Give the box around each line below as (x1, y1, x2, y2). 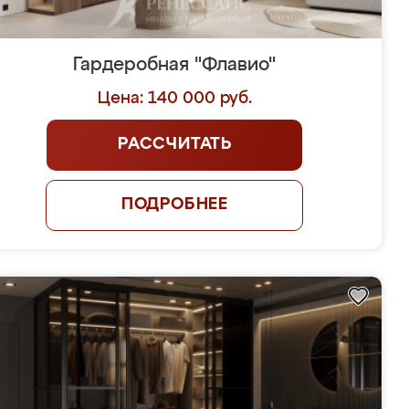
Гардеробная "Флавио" (73, 56, 277, 74)
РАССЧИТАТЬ (117, 136, 232, 152)
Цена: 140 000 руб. (97, 90, 252, 107)
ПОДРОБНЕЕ (121, 196, 229, 213)
